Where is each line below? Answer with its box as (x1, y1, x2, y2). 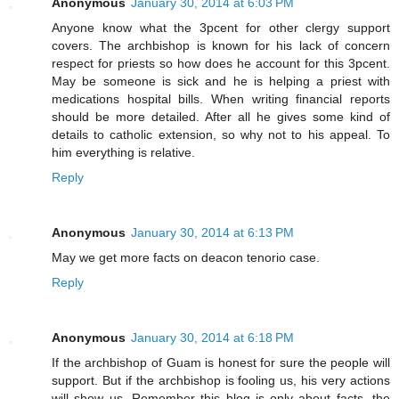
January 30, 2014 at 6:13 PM (131, 224, 294, 240)
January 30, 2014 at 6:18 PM (131, 330, 294, 345)
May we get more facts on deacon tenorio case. (52, 249, 320, 265)
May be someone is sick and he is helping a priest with (52, 73, 390, 88)
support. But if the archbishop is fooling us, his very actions (52, 372, 390, 387)
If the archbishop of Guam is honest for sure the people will (52, 354, 390, 370)
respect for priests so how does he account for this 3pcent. (52, 55, 390, 70)
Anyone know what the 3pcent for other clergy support (52, 20, 390, 35)
